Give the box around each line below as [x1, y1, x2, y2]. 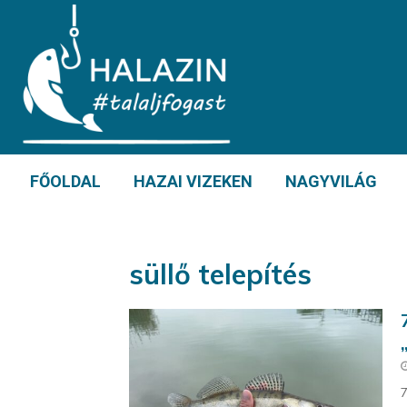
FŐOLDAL [30, 172, 101, 191]
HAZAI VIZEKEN [134, 172, 253, 191]
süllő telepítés [129, 257, 312, 292]
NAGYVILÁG [285, 172, 377, 191]
